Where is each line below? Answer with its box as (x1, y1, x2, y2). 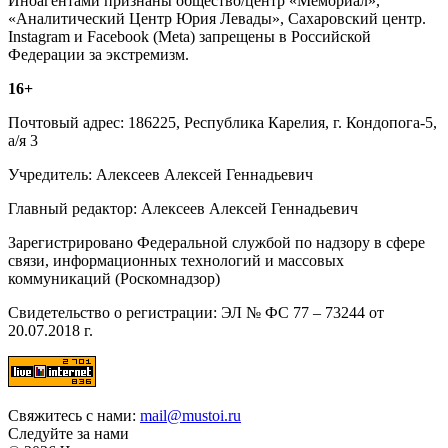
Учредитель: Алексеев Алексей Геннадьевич (8, 166, 313, 184)
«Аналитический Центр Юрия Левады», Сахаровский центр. (8, 10, 426, 28)
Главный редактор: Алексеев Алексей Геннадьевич (8, 200, 358, 218)
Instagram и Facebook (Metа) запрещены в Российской (8, 28, 371, 46)
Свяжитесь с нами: (8, 407, 140, 425)
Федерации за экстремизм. (8, 46, 189, 64)
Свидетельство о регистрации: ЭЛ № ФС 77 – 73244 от (8, 304, 384, 322)
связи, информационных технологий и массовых (8, 252, 344, 270)
